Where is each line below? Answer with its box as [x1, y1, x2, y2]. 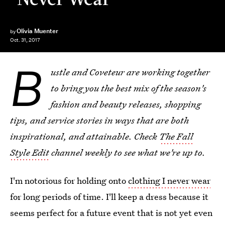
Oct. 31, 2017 [10, 37, 40, 44]
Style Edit [10, 147, 49, 158]
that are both [137, 115, 189, 126]
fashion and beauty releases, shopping [51, 98, 201, 110]
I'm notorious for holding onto [10, 175, 128, 186]
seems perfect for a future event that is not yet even [10, 207, 212, 218]
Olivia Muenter [16, 27, 59, 35]
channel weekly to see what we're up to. [49, 147, 205, 158]
